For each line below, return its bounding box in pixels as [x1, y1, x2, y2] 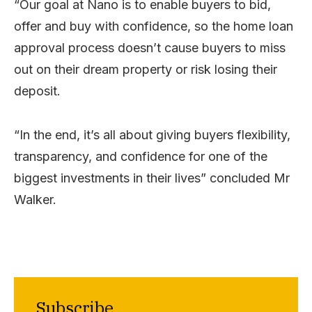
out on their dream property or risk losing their [14, 61, 277, 77]
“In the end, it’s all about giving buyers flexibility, [14, 127, 290, 142]
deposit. [14, 83, 61, 98]
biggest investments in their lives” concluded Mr [14, 170, 290, 185]
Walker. [14, 192, 56, 207]
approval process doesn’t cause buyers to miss [14, 40, 286, 55]
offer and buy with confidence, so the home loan [14, 18, 293, 33]
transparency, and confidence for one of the [14, 148, 267, 164]
